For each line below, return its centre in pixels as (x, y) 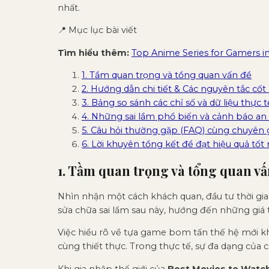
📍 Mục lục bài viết (97, 30)
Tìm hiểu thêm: (93, 53)
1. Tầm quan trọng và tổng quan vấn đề (167, 75)
